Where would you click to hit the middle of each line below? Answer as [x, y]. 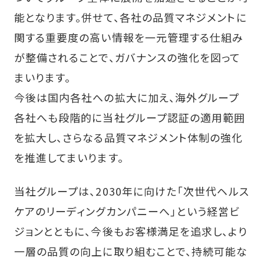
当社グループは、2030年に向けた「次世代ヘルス [131, 191]
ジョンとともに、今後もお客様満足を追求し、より [131, 231]
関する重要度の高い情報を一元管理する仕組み [129, 37]
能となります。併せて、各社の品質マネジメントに [130, 17]
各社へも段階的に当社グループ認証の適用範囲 [130, 117]
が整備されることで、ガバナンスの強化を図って [127, 57]
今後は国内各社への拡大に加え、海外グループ [127, 97]
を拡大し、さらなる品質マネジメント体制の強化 [128, 137]
